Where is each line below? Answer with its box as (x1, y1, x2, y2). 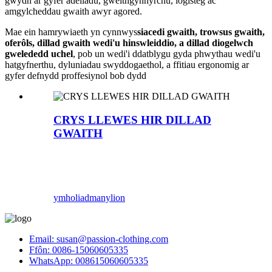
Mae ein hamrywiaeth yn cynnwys (5, 26, 137, 37)
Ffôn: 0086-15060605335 (29, 245, 128, 256)
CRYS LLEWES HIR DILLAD (53, 113, 211, 126)
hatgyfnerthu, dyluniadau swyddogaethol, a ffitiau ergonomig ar (5, 59, 249, 70)
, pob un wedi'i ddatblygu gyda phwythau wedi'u (73, 48, 260, 59)
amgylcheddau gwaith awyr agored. (5, 5, 142, 16)
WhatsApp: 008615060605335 (29, 256, 148, 267)
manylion (89, 192, 125, 203)
